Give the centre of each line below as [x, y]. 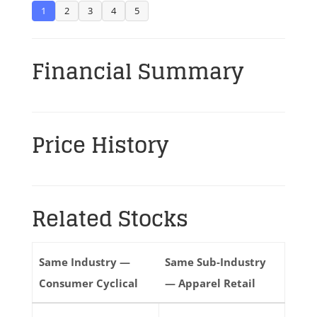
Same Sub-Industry [215, 262]
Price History [100, 145]
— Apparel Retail [210, 283]
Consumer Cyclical [88, 283]
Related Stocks [110, 219]
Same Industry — [84, 262]
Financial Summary [137, 71]
